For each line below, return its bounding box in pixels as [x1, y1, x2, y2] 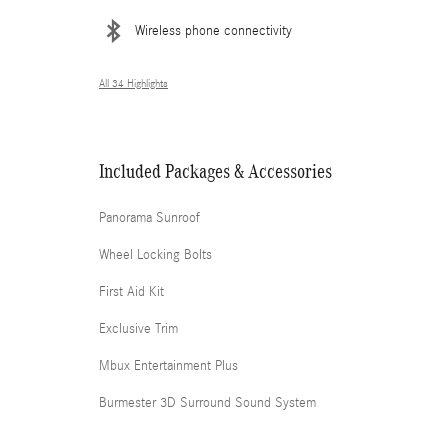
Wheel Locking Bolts [99, 246, 212, 263]
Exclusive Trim [99, 320, 178, 337]
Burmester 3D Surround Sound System [99, 394, 316, 411]
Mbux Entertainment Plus [99, 357, 238, 374]
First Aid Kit [99, 283, 164, 300]
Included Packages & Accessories [99, 159, 332, 182]
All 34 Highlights [99, 77, 168, 90]
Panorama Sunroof [99, 209, 200, 226]
